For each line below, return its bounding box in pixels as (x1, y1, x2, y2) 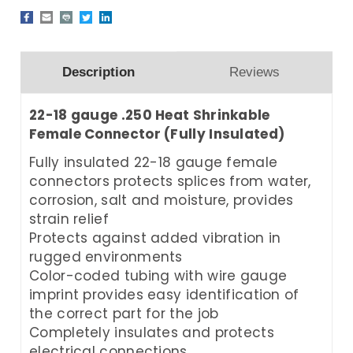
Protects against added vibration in (29, 228, 281, 247)
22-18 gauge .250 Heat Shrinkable (29, 105, 270, 124)
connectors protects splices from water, (29, 171, 311, 191)
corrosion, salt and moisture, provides (29, 190, 294, 210)
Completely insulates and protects (29, 322, 274, 342)
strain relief (29, 209, 109, 229)
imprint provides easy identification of (29, 284, 299, 304)
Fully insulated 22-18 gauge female (29, 152, 278, 172)
